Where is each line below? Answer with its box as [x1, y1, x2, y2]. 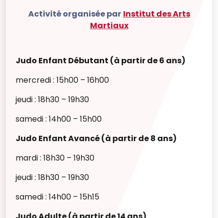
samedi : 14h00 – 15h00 [16, 113, 102, 125]
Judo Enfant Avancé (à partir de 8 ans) [16, 133, 177, 144]
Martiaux [90, 20, 128, 31]
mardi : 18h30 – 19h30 [16, 152, 94, 163]
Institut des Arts [123, 8, 190, 19]
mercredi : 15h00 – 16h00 [16, 74, 109, 86]
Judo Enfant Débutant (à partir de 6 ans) [16, 55, 185, 66]
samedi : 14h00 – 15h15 [16, 191, 99, 202]
